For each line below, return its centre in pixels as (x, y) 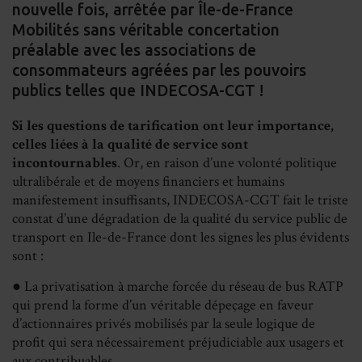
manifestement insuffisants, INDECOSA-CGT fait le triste (180, 200)
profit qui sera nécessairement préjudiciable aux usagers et (178, 342)
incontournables (65, 163)
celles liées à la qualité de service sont (130, 144)
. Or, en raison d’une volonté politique (227, 163)
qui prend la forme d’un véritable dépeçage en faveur (163, 305)
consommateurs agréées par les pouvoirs (159, 70)
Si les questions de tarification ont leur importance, (173, 126)
